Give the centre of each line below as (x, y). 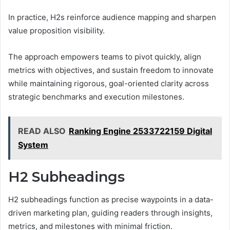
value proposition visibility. (56, 30)
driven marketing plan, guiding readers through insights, (110, 213)
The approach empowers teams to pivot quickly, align (105, 56)
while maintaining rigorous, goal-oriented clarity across (109, 83)
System (33, 145)
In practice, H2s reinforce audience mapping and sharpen (112, 17)
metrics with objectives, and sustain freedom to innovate (111, 70)
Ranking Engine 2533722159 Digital (140, 131)
